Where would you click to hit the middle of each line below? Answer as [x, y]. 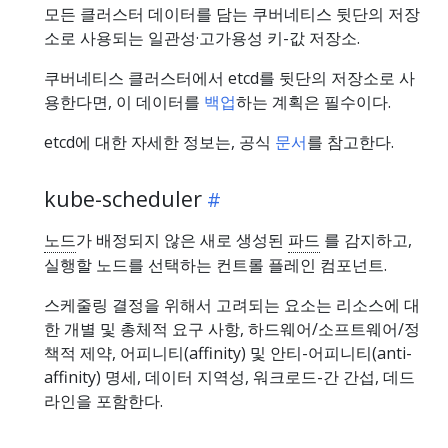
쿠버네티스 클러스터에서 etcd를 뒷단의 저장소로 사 [229, 77]
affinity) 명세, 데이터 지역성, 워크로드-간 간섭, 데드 [229, 376]
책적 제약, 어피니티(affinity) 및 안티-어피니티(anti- [228, 352]
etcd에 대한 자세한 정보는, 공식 [159, 141]
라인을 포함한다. [103, 400]
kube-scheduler [123, 198]
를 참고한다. [350, 141]
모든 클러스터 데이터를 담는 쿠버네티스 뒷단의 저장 [232, 13]
